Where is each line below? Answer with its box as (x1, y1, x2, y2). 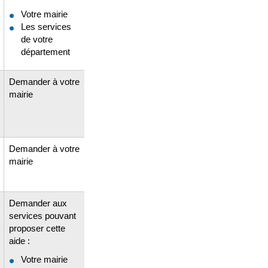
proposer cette (9, 223, 65, 233)
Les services (21, 22, 71, 32)
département (21, 47, 70, 57)
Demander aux (9, 197, 67, 208)
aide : (9, 235, 30, 246)
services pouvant (9, 210, 76, 221)
